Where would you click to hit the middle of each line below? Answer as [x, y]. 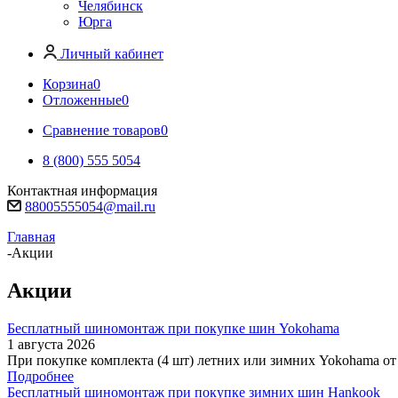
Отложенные [82, 100]
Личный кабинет [112, 54]
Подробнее [40, 376]
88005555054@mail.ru [90, 207]
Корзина [68, 84]
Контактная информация [82, 191]
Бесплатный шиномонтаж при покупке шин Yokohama [173, 328]
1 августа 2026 [51, 344]
